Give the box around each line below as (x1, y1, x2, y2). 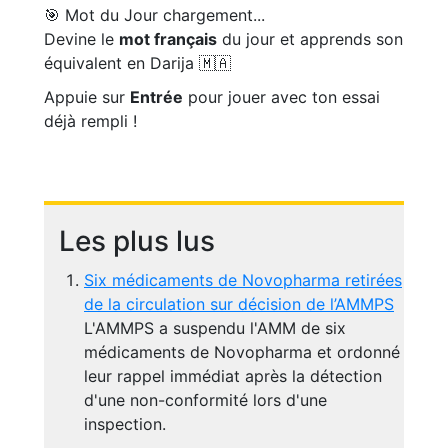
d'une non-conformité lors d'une (84, 390, 327, 411)
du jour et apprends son (217, 29, 403, 50)
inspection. (84, 414, 166, 435)
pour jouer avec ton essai (183, 87, 380, 108)
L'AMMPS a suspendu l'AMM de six (84, 318, 346, 339)
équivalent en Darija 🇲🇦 (44, 53, 231, 74)
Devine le (44, 29, 119, 50)
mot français (119, 29, 217, 50)
